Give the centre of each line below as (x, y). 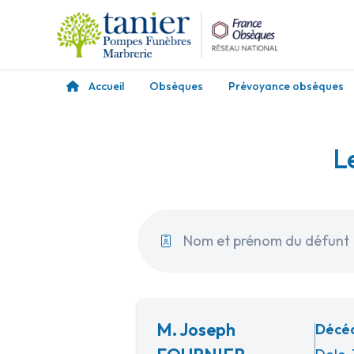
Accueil (106, 86)
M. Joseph (196, 330)
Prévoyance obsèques (286, 86)
